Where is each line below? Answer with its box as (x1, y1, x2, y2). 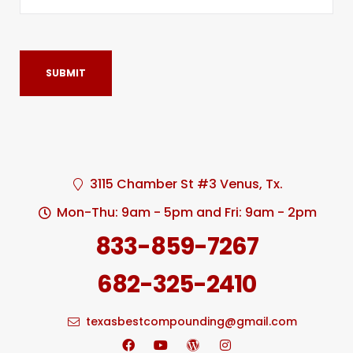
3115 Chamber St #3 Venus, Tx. (90, 174, 283, 193)
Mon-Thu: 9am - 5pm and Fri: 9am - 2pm (56, 203, 317, 221)
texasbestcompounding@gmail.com (86, 314, 298, 330)
